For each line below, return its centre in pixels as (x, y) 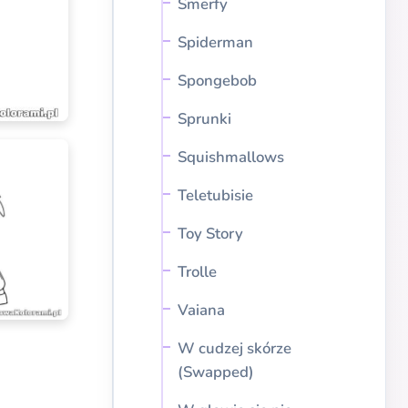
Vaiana (201, 310)
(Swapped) (216, 372)
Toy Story (210, 234)
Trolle (197, 272)
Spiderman (215, 42)
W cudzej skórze (235, 348)
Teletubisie (215, 195)
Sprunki (204, 119)
